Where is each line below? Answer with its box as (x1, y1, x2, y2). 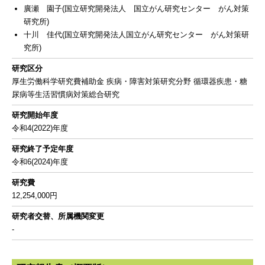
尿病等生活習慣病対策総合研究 (12, 90, 119, 99)
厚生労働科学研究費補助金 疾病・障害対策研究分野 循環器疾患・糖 (12, 77, 247, 86)
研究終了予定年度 (12, 144, 73, 153)
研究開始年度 (12, 111, 58, 119)
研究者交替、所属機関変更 (12, 212, 104, 221)
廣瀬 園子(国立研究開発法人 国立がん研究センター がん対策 (24, 4, 249, 13)
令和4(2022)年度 (12, 124, 68, 132)
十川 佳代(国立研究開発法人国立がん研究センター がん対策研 (24, 30, 249, 39)
